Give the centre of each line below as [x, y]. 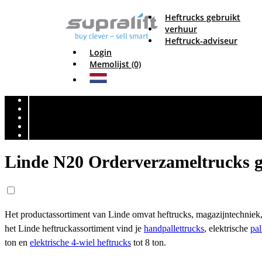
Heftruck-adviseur [201, 41]
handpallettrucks [174, 229]
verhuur [181, 29]
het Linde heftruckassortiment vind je [74, 229]
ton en [17, 243]
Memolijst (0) [115, 64]
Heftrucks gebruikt [203, 17]
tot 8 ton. [149, 243]
